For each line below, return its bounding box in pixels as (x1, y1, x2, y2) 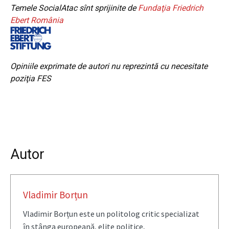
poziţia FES (10, 74, 51, 84)
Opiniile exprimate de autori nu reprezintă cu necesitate (10, 61, 208, 72)
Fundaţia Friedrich (138, 3, 203, 13)
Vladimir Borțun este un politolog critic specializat (23, 209, 199, 219)
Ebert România (10, 15, 65, 25)
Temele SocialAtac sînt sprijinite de (10, 3, 138, 13)
